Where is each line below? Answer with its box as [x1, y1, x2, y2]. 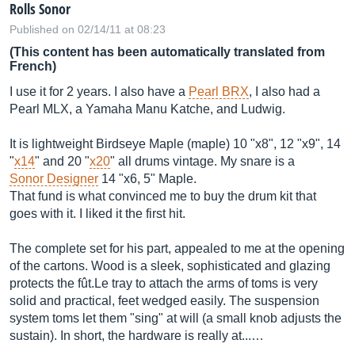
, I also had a [249, 85, 320, 98]
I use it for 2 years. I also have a [10, 85, 189, 98]
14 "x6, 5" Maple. [98, 172, 197, 185]
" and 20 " [35, 155, 90, 168]
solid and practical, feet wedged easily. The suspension [10, 294, 319, 307]
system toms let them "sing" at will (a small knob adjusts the [10, 311, 342, 325]
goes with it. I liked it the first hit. [10, 207, 185, 220]
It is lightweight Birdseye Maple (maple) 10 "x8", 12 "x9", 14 [10, 137, 341, 151]
